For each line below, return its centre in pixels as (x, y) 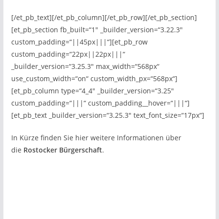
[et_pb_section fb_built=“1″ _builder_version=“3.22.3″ (97, 30)
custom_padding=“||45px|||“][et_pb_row (79, 42)
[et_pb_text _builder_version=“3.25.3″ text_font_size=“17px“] (108, 115)
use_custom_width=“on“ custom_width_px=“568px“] (94, 78)
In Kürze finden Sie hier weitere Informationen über (96, 138)
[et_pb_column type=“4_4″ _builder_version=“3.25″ (92, 91)
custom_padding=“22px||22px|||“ (68, 54)
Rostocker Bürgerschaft (63, 150)
